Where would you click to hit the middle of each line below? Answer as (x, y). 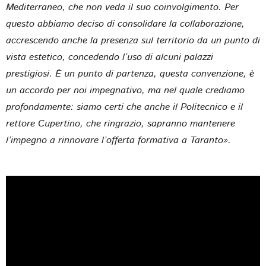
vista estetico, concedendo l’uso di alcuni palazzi (110, 57)
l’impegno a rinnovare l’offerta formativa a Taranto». (118, 140)
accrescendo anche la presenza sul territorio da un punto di (133, 40)
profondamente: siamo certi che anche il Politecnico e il (124, 107)
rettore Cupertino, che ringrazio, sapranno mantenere (121, 123)
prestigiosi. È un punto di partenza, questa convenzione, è (130, 74)
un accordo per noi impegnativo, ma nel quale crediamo (125, 90)
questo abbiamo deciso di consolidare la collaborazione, (125, 24)
